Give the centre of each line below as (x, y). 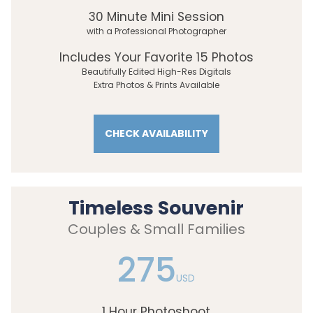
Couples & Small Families (156, 229)
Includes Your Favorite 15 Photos (156, 57)
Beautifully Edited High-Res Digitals (156, 71)
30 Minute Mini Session (156, 16)
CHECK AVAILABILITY (156, 133)
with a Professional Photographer (156, 31)
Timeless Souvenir (156, 208)
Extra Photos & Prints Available (156, 85)
